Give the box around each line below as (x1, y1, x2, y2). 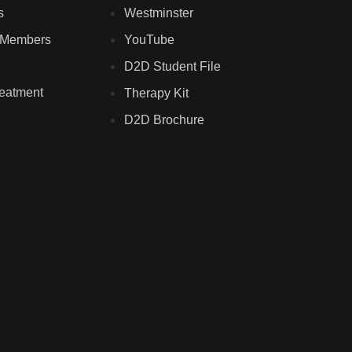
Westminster (124, 5, 193, 20)
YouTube (124, 32, 174, 46)
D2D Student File (124, 59, 221, 73)
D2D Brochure (124, 112, 204, 126)
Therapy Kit (124, 86, 189, 100)
